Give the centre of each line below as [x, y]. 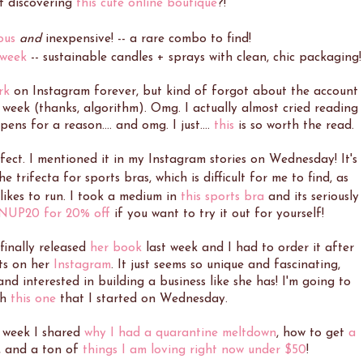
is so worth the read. [294, 126]
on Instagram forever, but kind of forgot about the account [184, 92]
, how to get [312, 333]
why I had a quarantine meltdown [180, 333]
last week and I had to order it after [248, 248]
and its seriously [312, 197]
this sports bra [222, 197]
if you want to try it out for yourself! [217, 214]
